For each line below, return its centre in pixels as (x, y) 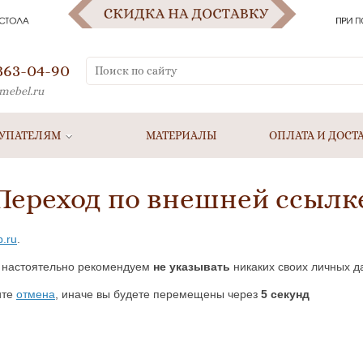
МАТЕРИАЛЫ (181, 135)
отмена (36, 294)
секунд (288, 294)
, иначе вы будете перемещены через (158, 294)
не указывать (192, 267)
